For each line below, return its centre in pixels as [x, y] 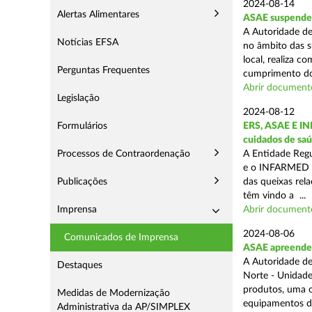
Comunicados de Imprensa [121, 237]
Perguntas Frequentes [103, 70]
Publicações [82, 182]
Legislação [78, 98]
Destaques [80, 265]
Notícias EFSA [88, 42]
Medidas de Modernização [114, 293]
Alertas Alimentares [98, 15]
